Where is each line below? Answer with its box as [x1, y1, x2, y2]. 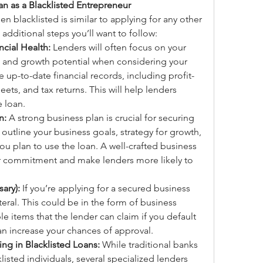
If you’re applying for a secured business [20, 183, 190, 194]
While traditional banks [100, 239, 198, 250]
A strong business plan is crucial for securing [6, 112, 194, 123]
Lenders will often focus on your [50, 42, 186, 53]
